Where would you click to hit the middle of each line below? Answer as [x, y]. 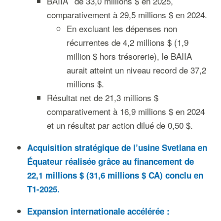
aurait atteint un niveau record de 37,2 [136, 70]
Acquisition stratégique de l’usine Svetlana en [117, 147]
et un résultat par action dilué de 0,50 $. [120, 125]
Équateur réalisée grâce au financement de [110, 161]
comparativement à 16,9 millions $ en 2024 [126, 111]
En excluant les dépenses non [122, 28]
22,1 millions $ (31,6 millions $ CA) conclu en [115, 175]
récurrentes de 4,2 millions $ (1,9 [127, 42]
